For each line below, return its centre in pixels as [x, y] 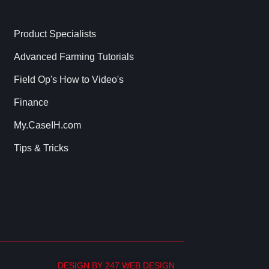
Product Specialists [55, 34]
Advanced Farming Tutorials [74, 56]
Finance [31, 102]
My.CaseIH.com [47, 125]
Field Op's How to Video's [68, 79]
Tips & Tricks [41, 148]
